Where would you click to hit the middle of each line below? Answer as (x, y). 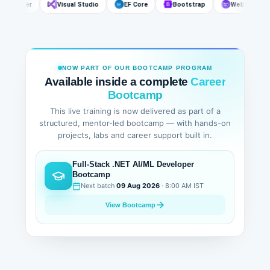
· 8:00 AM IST (182, 186)
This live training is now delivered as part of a (135, 111)
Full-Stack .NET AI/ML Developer (133, 164)
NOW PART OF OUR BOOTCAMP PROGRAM (137, 67)
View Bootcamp (130, 205)
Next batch (99, 186)
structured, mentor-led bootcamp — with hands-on (135, 123)
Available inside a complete (118, 82)
